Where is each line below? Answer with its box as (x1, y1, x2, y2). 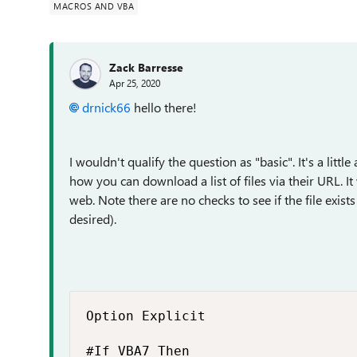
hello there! (131, 99, 197, 116)
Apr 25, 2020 (109, 76, 160, 89)
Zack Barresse (109, 59, 183, 75)
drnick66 (82, 99, 131, 116)
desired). (69, 210, 116, 227)
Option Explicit (86, 308, 206, 324)
